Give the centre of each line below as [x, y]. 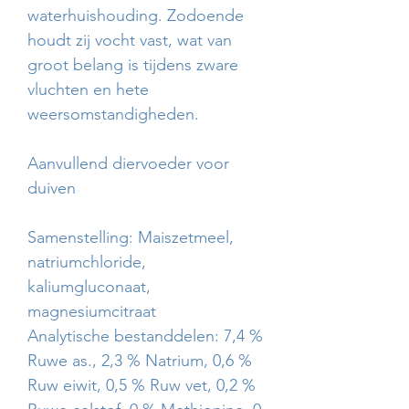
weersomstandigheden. [113, 114]
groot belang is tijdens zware [133, 65]
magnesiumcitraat [92, 311]
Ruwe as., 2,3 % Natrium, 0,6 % [140, 361]
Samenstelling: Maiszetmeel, [131, 237]
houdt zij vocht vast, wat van [130, 40]
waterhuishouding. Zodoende [136, 16]
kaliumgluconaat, [89, 287]
